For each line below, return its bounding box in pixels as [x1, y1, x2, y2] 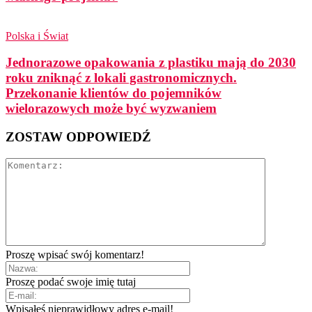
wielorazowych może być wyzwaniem [6, 101, 217, 116]
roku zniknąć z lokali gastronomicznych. [6, 70, 237, 86]
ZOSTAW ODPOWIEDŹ [6, 130, 151, 145]
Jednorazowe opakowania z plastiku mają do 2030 [6, 55, 296, 70]
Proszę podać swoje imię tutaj [6, 275, 136, 288]
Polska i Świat [6, 29, 68, 42]
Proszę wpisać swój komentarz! [6, 248, 144, 260]
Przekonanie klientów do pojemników [6, 86, 221, 101]
